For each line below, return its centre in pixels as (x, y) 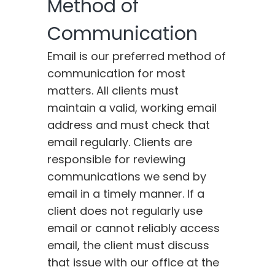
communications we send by (127, 177)
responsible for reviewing (117, 160)
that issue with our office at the (134, 263)
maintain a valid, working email (132, 108)
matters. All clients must (113, 91)
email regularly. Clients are (120, 142)
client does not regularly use (125, 211)
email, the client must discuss (129, 246)
